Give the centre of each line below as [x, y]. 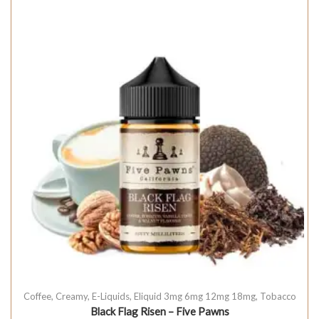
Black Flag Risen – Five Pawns [159, 311]
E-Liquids [110, 296]
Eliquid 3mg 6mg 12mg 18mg [194, 296]
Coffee [37, 296]
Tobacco [278, 296]
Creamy [71, 296]
